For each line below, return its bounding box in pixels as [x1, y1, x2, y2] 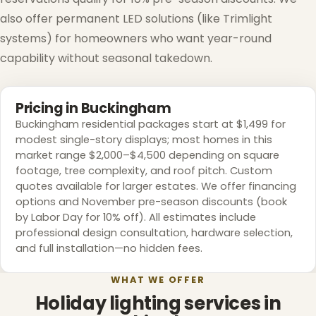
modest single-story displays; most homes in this [15, 133, 272, 147]
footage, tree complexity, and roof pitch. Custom [15, 164, 272, 178]
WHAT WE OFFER [111, 273, 205, 286]
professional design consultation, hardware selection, [15, 226, 293, 241]
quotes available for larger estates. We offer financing [15, 179, 296, 194]
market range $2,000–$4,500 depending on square [15, 148, 279, 163]
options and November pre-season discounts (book [15, 195, 287, 209]
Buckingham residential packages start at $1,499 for [15, 117, 286, 132]
